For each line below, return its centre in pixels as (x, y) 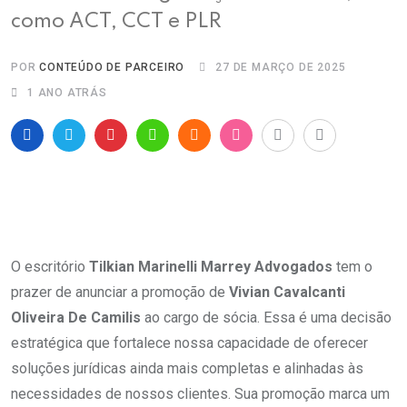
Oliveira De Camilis (76, 318)
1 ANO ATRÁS (67, 93)
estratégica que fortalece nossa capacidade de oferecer (189, 343)
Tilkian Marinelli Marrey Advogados (211, 267)
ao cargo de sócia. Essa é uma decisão (266, 318)
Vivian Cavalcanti (287, 293)
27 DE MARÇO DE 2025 (281, 68)
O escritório (50, 267)
